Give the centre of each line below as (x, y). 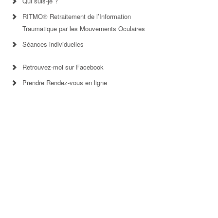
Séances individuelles (53, 44)
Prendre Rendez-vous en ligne (65, 83)
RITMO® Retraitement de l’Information (77, 17)
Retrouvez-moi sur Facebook (63, 67)
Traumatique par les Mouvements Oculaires (84, 29)
